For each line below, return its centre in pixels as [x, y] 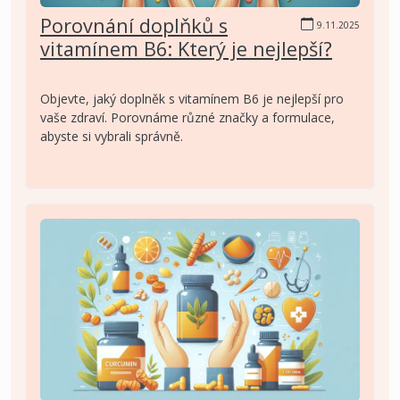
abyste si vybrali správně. [112, 137]
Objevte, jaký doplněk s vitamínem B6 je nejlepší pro [192, 99]
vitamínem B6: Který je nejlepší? [186, 49]
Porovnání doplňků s [134, 26]
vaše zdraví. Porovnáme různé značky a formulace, [187, 118]
